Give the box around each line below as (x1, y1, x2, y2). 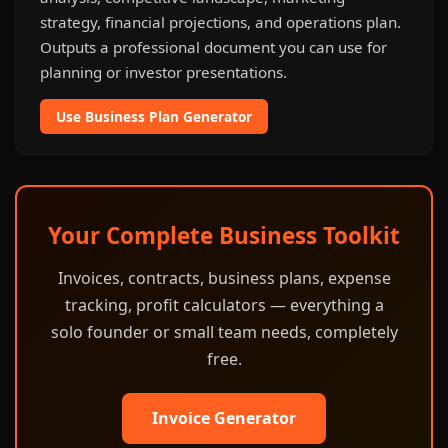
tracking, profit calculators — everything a (64, 294, 384, 316)
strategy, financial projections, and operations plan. (40, 12, 401, 32)
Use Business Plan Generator (56, 107, 252, 126)
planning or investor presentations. (40, 62, 287, 82)
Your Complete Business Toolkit (48, 220, 400, 251)
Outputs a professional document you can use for (40, 37, 387, 57)
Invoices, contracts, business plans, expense (57, 267, 391, 289)
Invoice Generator (152, 407, 296, 429)
